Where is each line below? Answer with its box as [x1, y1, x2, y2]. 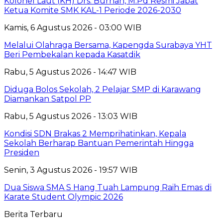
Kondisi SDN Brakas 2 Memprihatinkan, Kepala [4, 129, 186, 139]
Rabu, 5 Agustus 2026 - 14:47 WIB [4, 67, 136, 77]
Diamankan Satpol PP [4, 94, 91, 104]
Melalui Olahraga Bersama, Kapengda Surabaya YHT [4, 40, 212, 50]
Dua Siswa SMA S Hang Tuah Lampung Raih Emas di [4, 183, 212, 193]
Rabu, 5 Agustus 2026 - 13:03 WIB [4, 111, 137, 121]
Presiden [4, 148, 39, 158]
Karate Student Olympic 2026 [4, 192, 123, 202]
